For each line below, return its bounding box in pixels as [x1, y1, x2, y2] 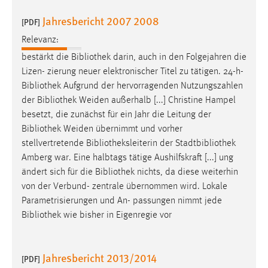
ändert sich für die [22, 167, 95, 178]
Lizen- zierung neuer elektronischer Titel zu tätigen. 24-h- [22, 67, 243, 77]
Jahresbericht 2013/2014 [42, 250, 157, 266]
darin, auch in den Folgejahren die [111, 53, 246, 63]
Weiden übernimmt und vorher [61, 124, 182, 135]
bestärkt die [22, 53, 71, 63]
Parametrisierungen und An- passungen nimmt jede [22, 196, 222, 206]
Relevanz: [22, 35, 59, 45]
